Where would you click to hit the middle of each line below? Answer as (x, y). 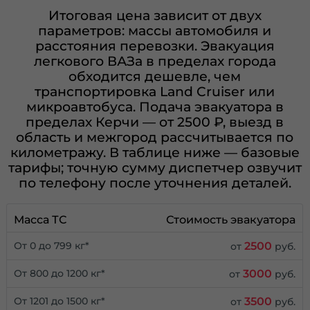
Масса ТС (40, 220)
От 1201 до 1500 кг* (60, 301)
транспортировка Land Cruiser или (155, 92)
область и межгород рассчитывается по (155, 137)
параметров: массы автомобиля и (155, 31)
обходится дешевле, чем (155, 76)
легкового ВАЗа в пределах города (155, 61)
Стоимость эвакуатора (231, 220)
